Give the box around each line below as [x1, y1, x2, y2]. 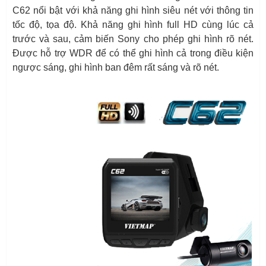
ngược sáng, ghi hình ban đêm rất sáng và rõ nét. [12, 62, 219, 72]
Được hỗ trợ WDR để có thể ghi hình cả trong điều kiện [12, 47, 254, 58]
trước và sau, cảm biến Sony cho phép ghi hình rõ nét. [12, 33, 254, 44]
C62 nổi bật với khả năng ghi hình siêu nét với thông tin [12, 5, 254, 15]
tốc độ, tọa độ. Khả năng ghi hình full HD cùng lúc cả [12, 19, 254, 30]
